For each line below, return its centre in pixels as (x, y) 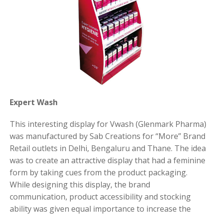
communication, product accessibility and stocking (100, 197)
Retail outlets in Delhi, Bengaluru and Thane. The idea (108, 148)
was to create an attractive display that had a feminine (108, 161)
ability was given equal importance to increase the (100, 209)
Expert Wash (34, 102)
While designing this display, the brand (80, 185)
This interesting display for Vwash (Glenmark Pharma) (108, 124)
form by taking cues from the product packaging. (99, 173)
